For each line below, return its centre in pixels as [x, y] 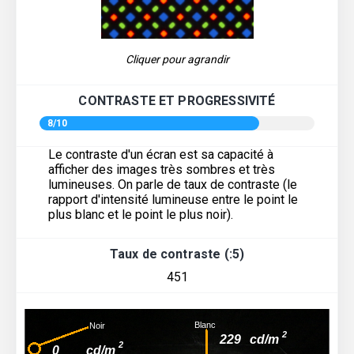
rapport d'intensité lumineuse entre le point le [173, 200]
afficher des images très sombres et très [162, 170]
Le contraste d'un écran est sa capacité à [161, 155]
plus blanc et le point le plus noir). [141, 215]
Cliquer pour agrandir [177, 60]
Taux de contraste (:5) [177, 254]
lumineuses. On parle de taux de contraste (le [173, 185]
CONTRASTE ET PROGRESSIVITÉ [177, 101]
